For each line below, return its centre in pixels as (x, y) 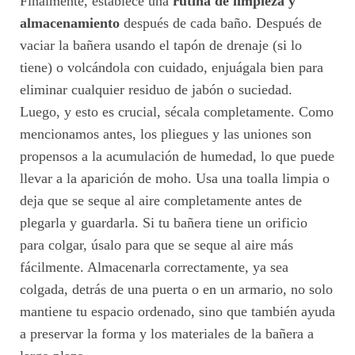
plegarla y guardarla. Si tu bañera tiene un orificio (164, 222)
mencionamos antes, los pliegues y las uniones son (166, 134)
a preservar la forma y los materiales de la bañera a (167, 333)
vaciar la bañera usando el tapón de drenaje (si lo (161, 45)
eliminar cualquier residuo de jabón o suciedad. (156, 89)
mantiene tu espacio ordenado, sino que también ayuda (177, 311)
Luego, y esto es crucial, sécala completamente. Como (177, 111)
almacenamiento (70, 23)
